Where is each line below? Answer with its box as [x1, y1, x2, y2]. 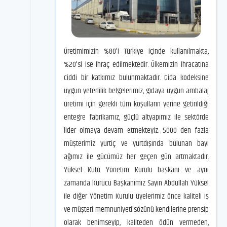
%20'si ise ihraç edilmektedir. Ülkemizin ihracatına [64, 58, 209, 71]
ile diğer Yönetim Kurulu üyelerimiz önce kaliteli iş [64, 190, 209, 203]
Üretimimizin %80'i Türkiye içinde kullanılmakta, [64, 45, 209, 58]
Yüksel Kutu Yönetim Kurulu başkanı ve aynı [64, 163, 209, 176]
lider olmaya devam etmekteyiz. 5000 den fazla [64, 124, 209, 137]
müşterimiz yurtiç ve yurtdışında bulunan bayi [64, 137, 209, 150]
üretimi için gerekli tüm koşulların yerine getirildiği [64, 97, 209, 110]
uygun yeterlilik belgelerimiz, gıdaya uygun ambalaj [64, 84, 209, 97]
